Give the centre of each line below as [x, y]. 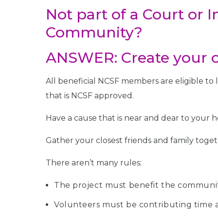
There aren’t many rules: [94, 163]
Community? [94, 33]
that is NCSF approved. [90, 96]
